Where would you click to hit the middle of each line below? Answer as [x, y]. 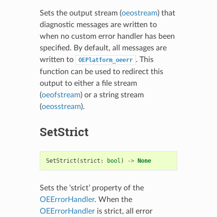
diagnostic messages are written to [98, 24]
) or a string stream [112, 95]
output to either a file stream [88, 83]
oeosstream [61, 106]
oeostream [139, 13]
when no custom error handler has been [107, 36]
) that [166, 13]
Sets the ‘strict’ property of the [92, 188]
